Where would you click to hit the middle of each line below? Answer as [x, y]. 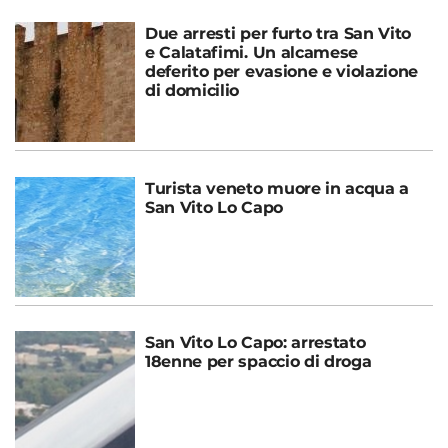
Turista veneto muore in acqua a [277, 188]
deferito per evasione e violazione [282, 71]
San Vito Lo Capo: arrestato [255, 342]
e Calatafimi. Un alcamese [251, 52]
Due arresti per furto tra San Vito [278, 33]
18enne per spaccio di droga [258, 361]
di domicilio [192, 90]
